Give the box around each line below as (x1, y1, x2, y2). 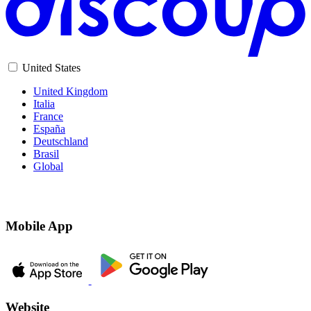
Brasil (33, 147, 59, 160)
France (33, 110, 63, 122)
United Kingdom (33, 85, 108, 97)
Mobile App (6, 219, 73, 234)
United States (22, 61, 81, 74)
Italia (33, 97, 55, 110)
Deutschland (33, 135, 88, 147)
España (33, 122, 65, 135)
